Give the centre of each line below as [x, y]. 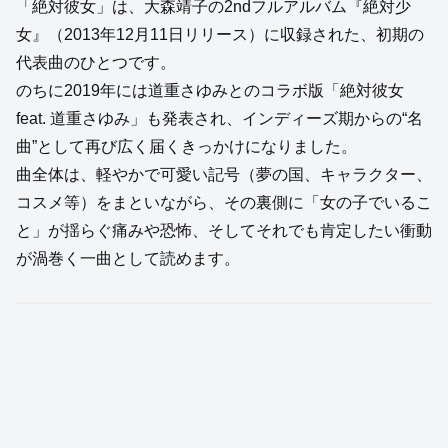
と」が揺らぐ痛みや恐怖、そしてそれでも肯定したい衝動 [224, 231]
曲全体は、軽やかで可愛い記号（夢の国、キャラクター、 [224, 175]
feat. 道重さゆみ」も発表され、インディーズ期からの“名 [219, 119]
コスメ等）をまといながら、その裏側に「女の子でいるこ [224, 203]
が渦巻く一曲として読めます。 [128, 259]
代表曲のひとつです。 [96, 63]
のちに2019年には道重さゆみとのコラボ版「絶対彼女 [210, 91]
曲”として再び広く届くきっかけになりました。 [186, 147]
